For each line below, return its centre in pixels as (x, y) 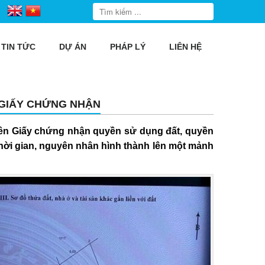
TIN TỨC (18, 47)
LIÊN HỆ (185, 47)
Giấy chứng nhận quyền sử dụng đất (96, 131)
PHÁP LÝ (128, 47)
